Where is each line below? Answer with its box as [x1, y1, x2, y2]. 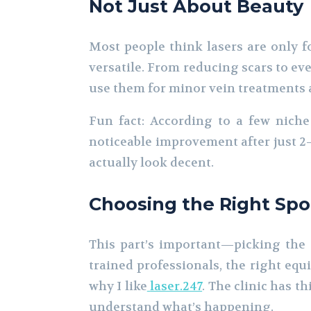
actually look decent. [89, 155, 214, 171]
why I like [89, 278, 147, 294]
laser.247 [150, 278, 203, 294]
